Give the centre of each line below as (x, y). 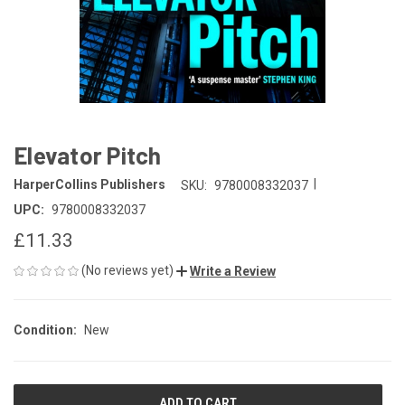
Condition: (45, 330)
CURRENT (39, 396)
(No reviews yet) (127, 270)
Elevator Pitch (88, 155)
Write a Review (233, 271)
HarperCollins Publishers (89, 185)
